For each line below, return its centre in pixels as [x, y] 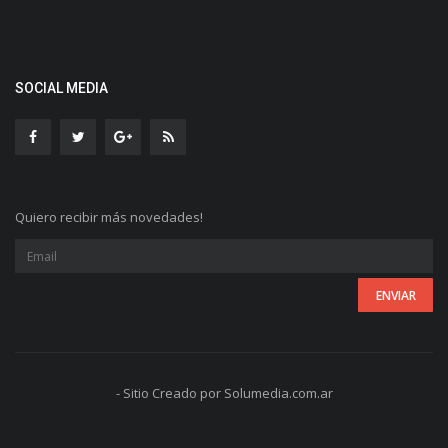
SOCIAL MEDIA [61, 88]
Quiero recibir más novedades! [109, 217]
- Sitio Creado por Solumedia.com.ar [224, 393]
